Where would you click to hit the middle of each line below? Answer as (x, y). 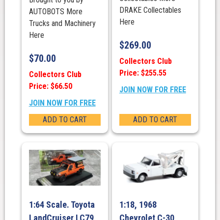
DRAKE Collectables (150, 10)
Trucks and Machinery (62, 23)
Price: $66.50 (50, 86)
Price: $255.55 (143, 73)
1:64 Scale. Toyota (62, 205)
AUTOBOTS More (55, 11)
